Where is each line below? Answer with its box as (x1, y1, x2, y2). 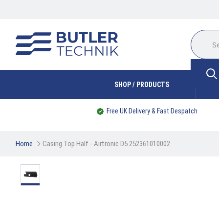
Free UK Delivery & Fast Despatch (107, 107, 197, 115)
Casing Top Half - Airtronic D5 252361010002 (43, 139, 170, 148)
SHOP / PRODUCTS (114, 81, 169, 88)
